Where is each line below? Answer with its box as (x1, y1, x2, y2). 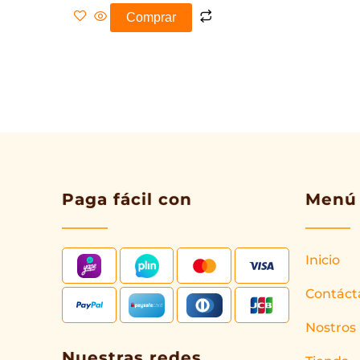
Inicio (305, 252, 340, 268)
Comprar (125, 10, 176, 25)
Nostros (305, 320, 356, 335)
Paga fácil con (62, 190, 193, 209)
